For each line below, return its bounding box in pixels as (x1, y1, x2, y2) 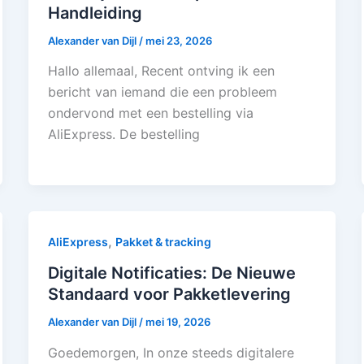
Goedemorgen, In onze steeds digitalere (47, 344, 294, 361)
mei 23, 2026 (145, 33, 212, 47)
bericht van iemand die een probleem (47, 84, 277, 101)
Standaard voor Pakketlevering (47, 284, 291, 305)
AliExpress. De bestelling (47, 126, 200, 143)
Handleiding (47, 2, 142, 23)
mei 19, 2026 (145, 315, 210, 329)
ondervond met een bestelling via (47, 105, 253, 122)
